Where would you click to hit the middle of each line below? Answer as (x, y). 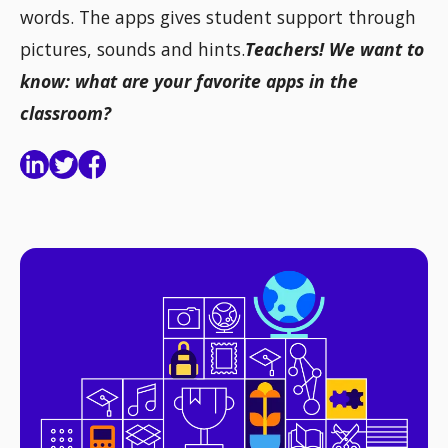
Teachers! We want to (334, 49)
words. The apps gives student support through (218, 17)
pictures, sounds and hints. (132, 49)
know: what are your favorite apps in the (189, 81)
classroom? (65, 113)
